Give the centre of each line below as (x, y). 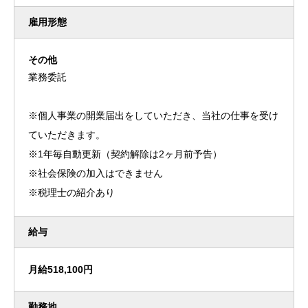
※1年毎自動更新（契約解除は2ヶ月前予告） (125, 154)
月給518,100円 (60, 270)
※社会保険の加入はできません (96, 174)
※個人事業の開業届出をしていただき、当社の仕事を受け (153, 116)
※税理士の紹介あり (71, 193)
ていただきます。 (67, 135)
